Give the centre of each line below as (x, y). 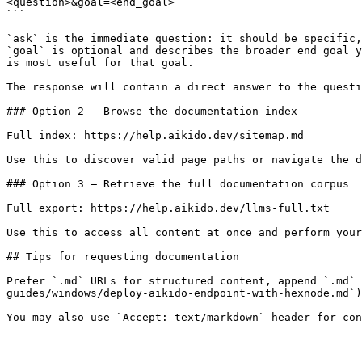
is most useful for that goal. (100, 63)
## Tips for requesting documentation (123, 257)
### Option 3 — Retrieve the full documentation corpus (178, 184)
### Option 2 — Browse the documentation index (152, 111)
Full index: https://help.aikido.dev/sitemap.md (155, 135)
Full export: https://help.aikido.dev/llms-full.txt (168, 208)
